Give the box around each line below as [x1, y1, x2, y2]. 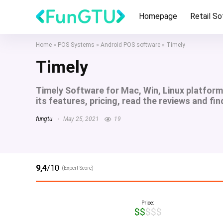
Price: [141, 199, 154, 206]
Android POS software [101, 41, 160, 48]
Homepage [139, 11, 177, 21]
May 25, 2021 [62, 115, 99, 122]
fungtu [36, 115, 52, 122]
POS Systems [58, 41, 95, 48]
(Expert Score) [62, 164, 94, 171]
